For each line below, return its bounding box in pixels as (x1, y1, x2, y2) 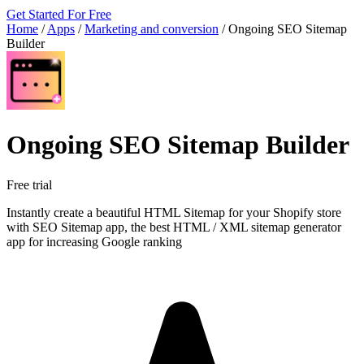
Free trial (6, 177, 52, 192)
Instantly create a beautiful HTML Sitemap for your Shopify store (6, 205, 341, 219)
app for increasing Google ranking (6, 234, 182, 249)
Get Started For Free (6, 7, 111, 21)
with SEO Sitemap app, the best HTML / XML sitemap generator (6, 219, 341, 234)
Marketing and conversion (84, 22, 219, 36)
